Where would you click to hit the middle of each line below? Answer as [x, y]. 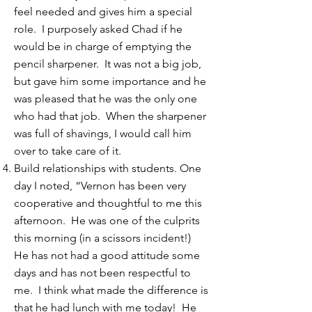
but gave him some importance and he [110, 81]
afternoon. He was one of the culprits [107, 220]
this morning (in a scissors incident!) [104, 238]
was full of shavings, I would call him [103, 133]
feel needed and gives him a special [103, 11]
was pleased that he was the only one [106, 99]
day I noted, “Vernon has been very [100, 186]
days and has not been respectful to [102, 273]
